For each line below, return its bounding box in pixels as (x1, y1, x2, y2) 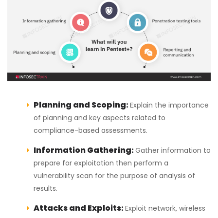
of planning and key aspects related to (34, 112, 165, 123)
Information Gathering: (34, 144, 135, 156)
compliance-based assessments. (34, 125, 147, 135)
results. (34, 183, 57, 193)
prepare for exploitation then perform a (34, 158, 168, 168)
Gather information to (135, 145, 211, 155)
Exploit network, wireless (125, 203, 205, 213)
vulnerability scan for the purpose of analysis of (34, 170, 195, 181)
